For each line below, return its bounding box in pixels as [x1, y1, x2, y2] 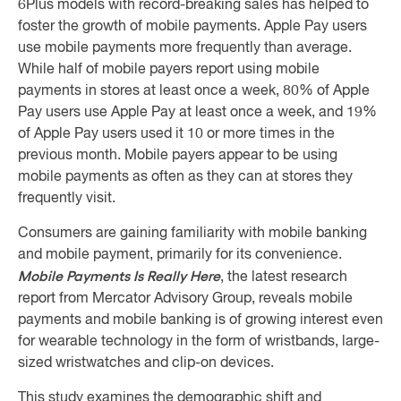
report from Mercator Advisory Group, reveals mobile [18, 292, 353, 306]
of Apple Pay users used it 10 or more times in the [18, 127, 335, 141]
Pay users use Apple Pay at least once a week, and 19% [18, 106, 377, 120]
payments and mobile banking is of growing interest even [18, 313, 383, 328]
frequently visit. [18, 192, 115, 206]
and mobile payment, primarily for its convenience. [18, 248, 342, 262]
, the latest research [220, 270, 347, 285]
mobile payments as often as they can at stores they [18, 170, 353, 184]
